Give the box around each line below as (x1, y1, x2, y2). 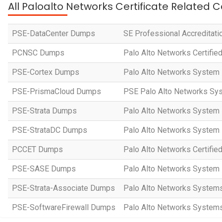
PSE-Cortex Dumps (12, 67, 79, 77)
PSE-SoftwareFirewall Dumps (12, 203, 115, 212)
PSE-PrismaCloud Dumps (12, 87, 101, 96)
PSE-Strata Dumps (12, 106, 77, 115)
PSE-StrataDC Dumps (12, 125, 87, 135)
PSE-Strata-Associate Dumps (12, 183, 115, 193)
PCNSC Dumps (12, 48, 64, 57)
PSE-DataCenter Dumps (12, 29, 95, 38)
